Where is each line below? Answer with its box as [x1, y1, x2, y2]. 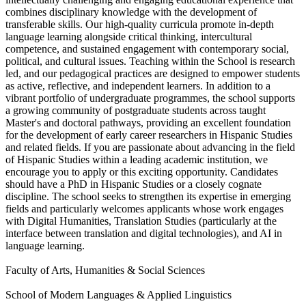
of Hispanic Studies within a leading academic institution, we [5, 153, 268, 165]
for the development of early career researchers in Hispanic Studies [5, 128, 292, 141]
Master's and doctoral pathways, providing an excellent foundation [5, 116, 291, 128]
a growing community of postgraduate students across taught [5, 104, 266, 116]
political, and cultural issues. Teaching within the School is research [5, 55, 295, 67]
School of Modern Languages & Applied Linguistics [5, 288, 232, 301]
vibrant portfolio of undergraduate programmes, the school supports [5, 92, 295, 104]
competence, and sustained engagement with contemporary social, [5, 42, 289, 55]
